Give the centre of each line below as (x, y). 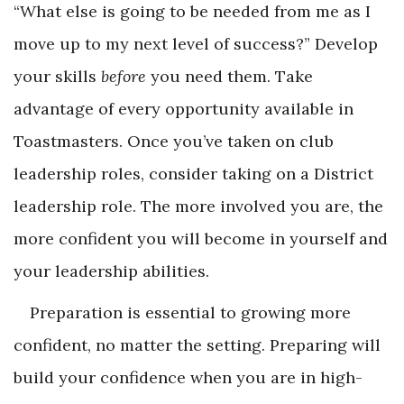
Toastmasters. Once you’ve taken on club (174, 142)
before (124, 77)
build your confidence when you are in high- (188, 378)
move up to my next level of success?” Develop (196, 44)
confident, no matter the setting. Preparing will (197, 345)
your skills (57, 77)
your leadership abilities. (111, 271)
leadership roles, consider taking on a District (193, 174)
